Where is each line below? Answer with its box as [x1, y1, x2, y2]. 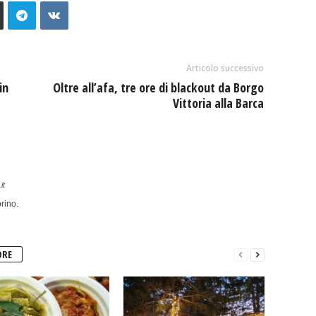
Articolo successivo [186, 62, 264, 74]
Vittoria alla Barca [172, 95, 264, 111]
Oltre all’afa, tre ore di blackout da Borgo [52, 79, 264, 96]
